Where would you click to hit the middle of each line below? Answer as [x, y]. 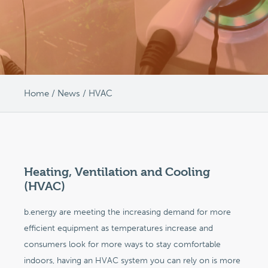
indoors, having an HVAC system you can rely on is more [132, 260]
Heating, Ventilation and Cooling [117, 172]
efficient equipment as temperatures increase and [118, 228]
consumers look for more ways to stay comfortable [122, 244]
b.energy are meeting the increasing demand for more [127, 212]
